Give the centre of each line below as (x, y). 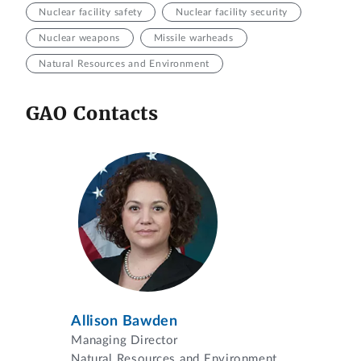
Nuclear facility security (231, 12)
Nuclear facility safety (91, 12)
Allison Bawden (124, 321)
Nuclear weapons (79, 38)
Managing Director (125, 340)
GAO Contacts (92, 113)
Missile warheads (193, 38)
